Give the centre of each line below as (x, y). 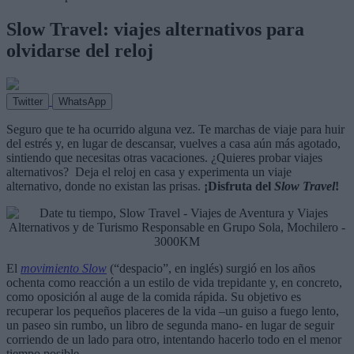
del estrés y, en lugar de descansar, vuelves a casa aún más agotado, (173, 143)
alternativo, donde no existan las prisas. (105, 186)
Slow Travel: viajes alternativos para (155, 29)
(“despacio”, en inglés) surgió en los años (213, 268)
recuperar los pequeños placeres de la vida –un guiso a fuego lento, (173, 311)
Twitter (28, 101)
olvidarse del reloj (80, 50)
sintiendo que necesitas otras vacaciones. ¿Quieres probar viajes (164, 157)
